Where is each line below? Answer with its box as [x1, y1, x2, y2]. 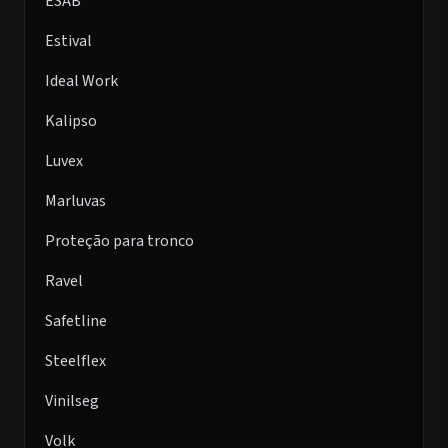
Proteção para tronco [45, 230, 194, 252]
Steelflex [45, 350, 106, 372]
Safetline [45, 310, 107, 332]
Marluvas [45, 190, 106, 212]
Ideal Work [45, 70, 118, 92]
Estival [45, 30, 92, 52]
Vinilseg [45, 390, 99, 412]
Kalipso [45, 110, 97, 132]
